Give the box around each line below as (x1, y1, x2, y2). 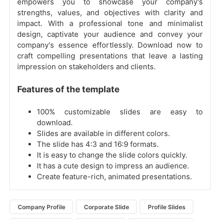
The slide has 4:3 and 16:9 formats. (37, 139, 159, 149)
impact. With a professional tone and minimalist (17, 19, 203, 28)
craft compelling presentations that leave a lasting (17, 51, 203, 61)
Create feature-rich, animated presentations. (37, 172, 192, 182)
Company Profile (17, 203, 65, 211)
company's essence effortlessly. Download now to (17, 40, 203, 50)
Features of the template (17, 84, 119, 95)
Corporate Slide (83, 203, 129, 211)
